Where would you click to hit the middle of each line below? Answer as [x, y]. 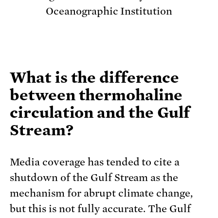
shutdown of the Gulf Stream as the [94, 177]
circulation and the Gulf [100, 112]
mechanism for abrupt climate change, [101, 193]
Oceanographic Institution [109, 11]
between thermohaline [96, 95]
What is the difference [94, 77]
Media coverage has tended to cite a [95, 162]
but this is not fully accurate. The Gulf [100, 209]
